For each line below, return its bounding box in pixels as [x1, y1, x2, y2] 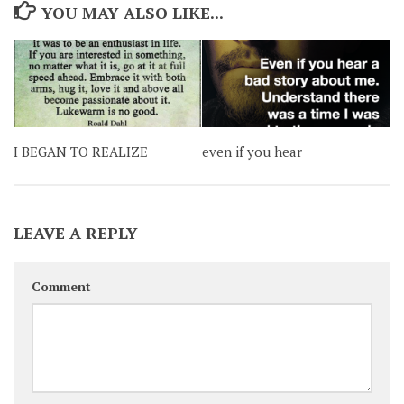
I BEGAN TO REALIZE [14, 142, 148, 161]
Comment [32, 277, 91, 295]
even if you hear [202, 142, 302, 161]
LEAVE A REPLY [14, 221, 138, 243]
